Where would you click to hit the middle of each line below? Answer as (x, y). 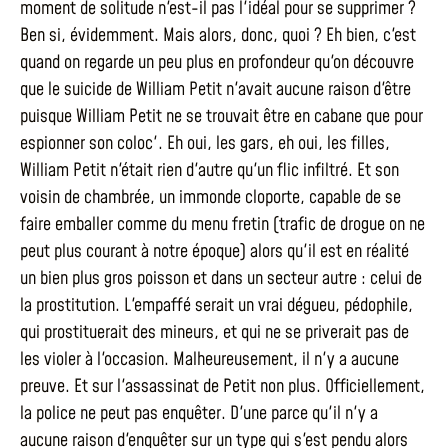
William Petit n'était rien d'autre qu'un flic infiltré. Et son (209, 170)
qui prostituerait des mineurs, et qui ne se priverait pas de (214, 332)
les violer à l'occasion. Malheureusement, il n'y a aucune (209, 359)
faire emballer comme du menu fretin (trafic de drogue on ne (222, 224)
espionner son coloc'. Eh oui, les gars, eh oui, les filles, (205, 143)
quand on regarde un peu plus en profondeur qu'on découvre (217, 62)
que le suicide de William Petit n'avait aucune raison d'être (215, 89)
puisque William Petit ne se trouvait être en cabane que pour (221, 116)
